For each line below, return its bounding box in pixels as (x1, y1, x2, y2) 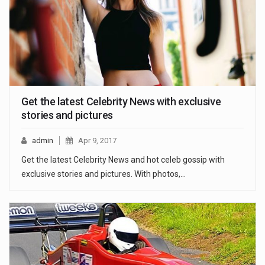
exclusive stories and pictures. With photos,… (21, 169, 186, 179)
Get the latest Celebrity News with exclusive (21, 95, 221, 108)
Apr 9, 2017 (78, 136, 117, 146)
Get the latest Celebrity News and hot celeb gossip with (21, 155, 225, 165)
